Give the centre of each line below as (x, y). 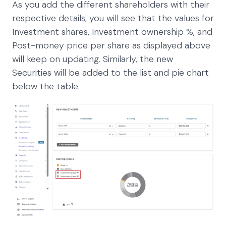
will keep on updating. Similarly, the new (93, 59)
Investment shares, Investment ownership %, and (112, 32)
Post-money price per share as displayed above (111, 45)
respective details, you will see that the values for (113, 18)
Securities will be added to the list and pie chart (110, 72)
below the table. (46, 86)
